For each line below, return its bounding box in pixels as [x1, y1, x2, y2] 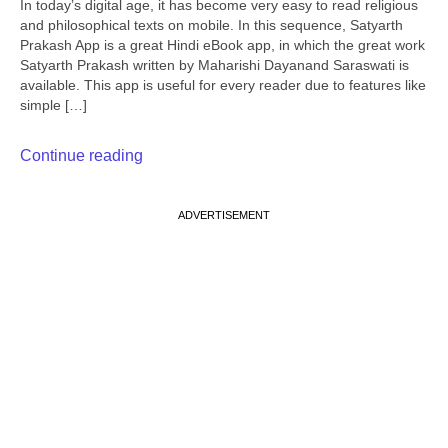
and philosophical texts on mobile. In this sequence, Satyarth [20, 17, 403, 34]
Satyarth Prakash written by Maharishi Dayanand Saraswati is [20, 57, 409, 74]
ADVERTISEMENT [178, 208, 270, 221]
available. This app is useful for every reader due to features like [20, 77, 426, 94]
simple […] [20, 97, 87, 114]
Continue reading [20, 146, 143, 164]
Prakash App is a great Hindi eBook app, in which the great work [20, 37, 425, 54]
